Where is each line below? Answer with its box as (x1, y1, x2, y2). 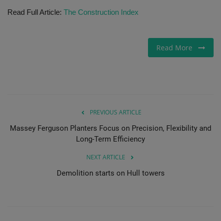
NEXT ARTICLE (86, 152, 125, 161)
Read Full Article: (7, 7, 64, 16)
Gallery (7, 12, 34, 23)
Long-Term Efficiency (76, 134, 145, 144)
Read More (156, 42, 198, 52)
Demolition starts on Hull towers (56, 168, 165, 178)
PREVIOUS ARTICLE (89, 108, 142, 116)
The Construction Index (64, 7, 139, 16)
